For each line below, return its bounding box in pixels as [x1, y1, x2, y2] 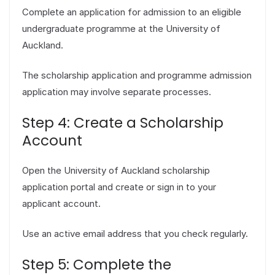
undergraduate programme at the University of [22, 22, 220, 34]
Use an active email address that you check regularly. [22, 228, 248, 240]
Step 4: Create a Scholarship [22, 112, 223, 133]
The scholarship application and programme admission [22, 69, 252, 82]
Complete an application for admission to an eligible [22, 6, 241, 18]
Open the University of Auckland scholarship [22, 164, 210, 176]
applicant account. [22, 197, 101, 209]
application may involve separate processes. [22, 86, 211, 98]
